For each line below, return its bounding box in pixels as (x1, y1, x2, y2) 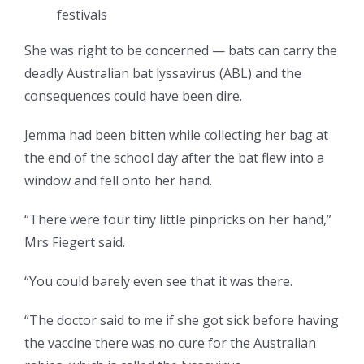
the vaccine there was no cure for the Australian (24, 334, 316, 353)
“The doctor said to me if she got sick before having (24, 311, 339, 330)
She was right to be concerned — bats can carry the (24, 41, 337, 60)
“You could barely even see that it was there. (24, 272, 292, 291)
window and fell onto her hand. (24, 171, 212, 190)
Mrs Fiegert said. (24, 233, 125, 252)
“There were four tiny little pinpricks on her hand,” (24, 210, 331, 229)
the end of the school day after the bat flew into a (24, 149, 324, 167)
